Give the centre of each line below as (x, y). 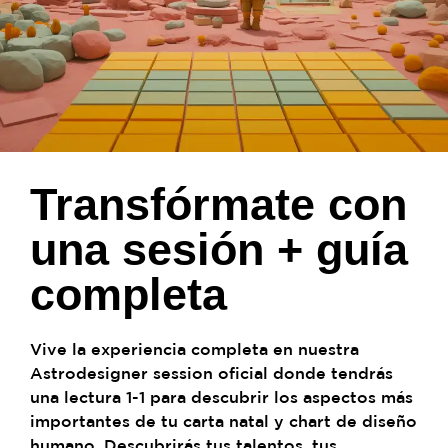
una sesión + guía (219, 249)
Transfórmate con (218, 204)
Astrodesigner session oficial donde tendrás (211, 372)
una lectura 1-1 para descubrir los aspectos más (221, 396)
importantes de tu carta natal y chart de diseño (223, 420)
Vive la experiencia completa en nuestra (194, 348)
